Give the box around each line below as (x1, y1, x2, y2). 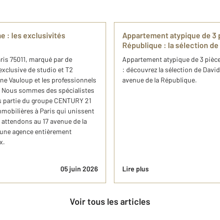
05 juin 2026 (60, 164, 98, 173)
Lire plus (122, 164, 149, 173)
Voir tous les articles (75, 195, 150, 207)
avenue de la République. (122, 75, 197, 84)
